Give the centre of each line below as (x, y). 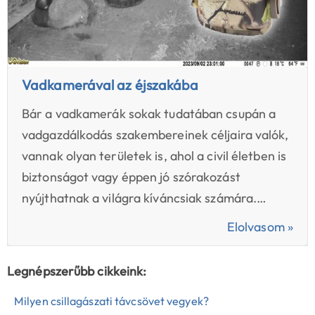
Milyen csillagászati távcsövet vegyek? (111, 301)
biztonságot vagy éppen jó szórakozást (131, 176)
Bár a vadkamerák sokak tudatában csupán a (149, 113)
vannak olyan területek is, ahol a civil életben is (154, 155)
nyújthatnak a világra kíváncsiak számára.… (144, 198)
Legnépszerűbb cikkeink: (77, 271)
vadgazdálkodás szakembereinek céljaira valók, (155, 134)
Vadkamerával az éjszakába (110, 84)
